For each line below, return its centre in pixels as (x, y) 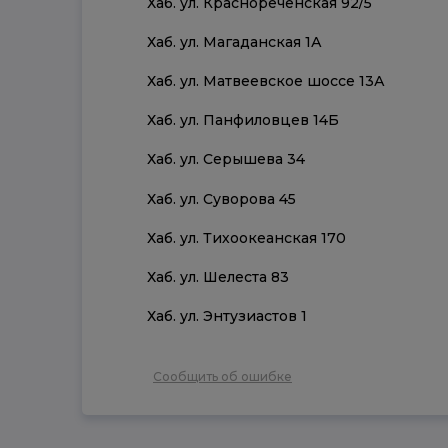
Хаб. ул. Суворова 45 (221, 198)
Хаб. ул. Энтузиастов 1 (227, 316)
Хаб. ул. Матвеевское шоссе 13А (266, 80)
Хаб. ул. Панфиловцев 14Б (243, 120)
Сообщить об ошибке (222, 377)
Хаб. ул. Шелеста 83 (218, 276)
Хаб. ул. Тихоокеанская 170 (246, 237)
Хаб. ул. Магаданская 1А (234, 41)
